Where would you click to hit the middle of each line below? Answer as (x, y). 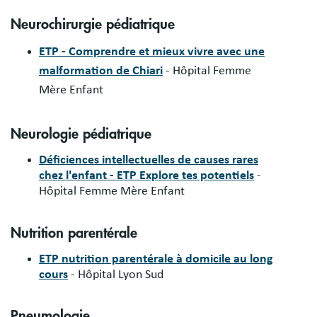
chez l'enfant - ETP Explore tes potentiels (146, 175)
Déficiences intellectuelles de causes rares (149, 160)
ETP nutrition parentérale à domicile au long (156, 259)
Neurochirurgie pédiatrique (93, 24)
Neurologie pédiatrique (81, 134)
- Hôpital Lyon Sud (116, 274)
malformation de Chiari (101, 71)
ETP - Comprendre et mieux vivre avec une (152, 52)
